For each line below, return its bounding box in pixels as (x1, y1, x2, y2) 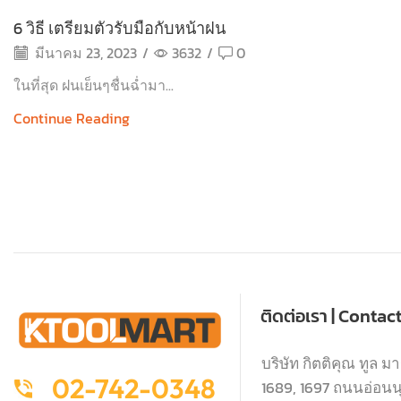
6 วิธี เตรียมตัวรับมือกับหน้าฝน (13, 16, 226, 41)
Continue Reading (13, 107, 130, 130)
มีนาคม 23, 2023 (31, 41, 137, 64)
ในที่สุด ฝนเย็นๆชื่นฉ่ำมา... (13, 74, 174, 97)
